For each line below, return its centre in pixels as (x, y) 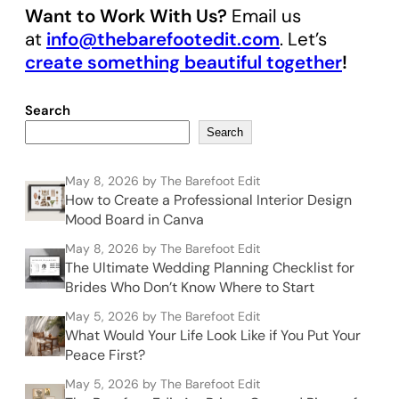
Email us (264, 16)
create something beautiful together (183, 63)
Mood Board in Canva (134, 220)
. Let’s (303, 40)
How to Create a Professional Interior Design (208, 200)
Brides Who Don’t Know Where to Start (190, 288)
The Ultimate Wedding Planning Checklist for (210, 268)
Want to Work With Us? (126, 16)
